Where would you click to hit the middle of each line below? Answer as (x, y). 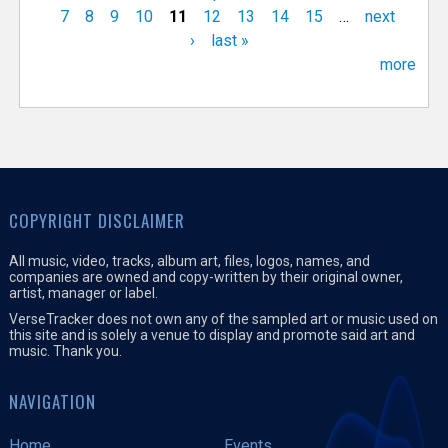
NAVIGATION (52, 402)
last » (230, 41)
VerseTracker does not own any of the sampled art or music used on (223, 319)
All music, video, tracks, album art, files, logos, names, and (189, 261)
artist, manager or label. (83, 293)
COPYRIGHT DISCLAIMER (96, 221)
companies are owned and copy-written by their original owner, (205, 277)
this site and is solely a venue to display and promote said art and (211, 335)
